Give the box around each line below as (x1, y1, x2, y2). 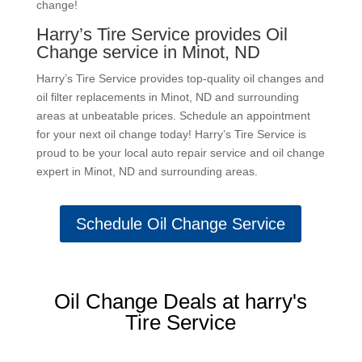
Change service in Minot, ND (36, 42, 260, 63)
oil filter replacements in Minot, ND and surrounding (36, 90, 299, 104)
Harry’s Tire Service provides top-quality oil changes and (36, 72, 324, 86)
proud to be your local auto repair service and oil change (36, 146, 325, 160)
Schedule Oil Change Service (76, 215, 286, 234)
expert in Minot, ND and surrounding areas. (36, 165, 258, 179)
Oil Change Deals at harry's (54, 289, 308, 314)
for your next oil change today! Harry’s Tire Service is (36, 128, 306, 141)
